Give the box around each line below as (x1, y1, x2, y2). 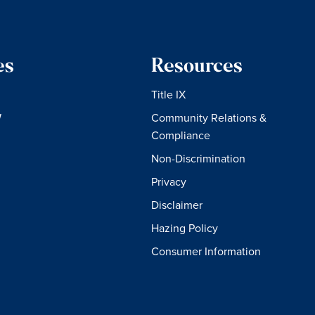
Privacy (151, 174, 187, 189)
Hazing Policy (151, 220, 219, 236)
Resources (151, 58, 243, 77)
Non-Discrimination (151, 150, 246, 166)
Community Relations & (151, 110, 267, 125)
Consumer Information (151, 243, 262, 259)
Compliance (151, 127, 211, 143)
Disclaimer (151, 197, 203, 212)
